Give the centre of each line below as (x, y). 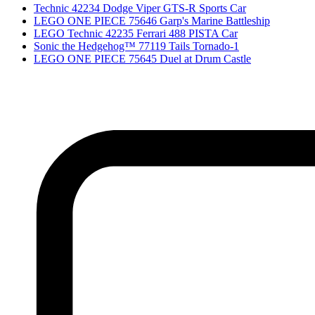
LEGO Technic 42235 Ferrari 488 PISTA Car (136, 33)
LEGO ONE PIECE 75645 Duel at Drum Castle (142, 58)
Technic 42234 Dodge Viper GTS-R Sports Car (140, 8)
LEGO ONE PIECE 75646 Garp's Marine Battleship (152, 20)
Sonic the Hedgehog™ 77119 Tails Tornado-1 (136, 46)
